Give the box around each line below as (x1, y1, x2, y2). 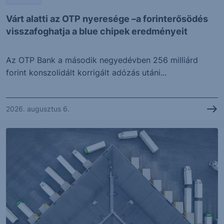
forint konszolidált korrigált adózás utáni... (6, 67, 166, 77)
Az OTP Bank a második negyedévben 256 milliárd (6, 54, 198, 65)
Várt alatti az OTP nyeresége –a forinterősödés (6, 13, 208, 24)
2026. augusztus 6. (6, 104, 69, 113)
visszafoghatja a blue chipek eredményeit (6, 25, 187, 36)
